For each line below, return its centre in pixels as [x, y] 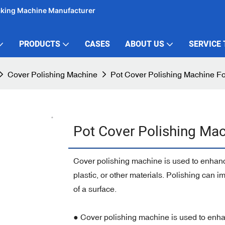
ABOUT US [144, 44]
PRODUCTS [39, 44]
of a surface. [95, 189]
